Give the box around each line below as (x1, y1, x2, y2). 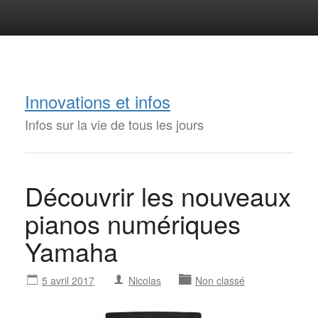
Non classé (195, 273, 245, 287)
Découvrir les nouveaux (25, 177, 291, 214)
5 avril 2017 (42, 273, 94, 287)
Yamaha (25, 233, 118, 269)
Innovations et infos (25, 89, 170, 114)
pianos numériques (25, 205, 241, 241)
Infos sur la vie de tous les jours (25, 115, 204, 133)
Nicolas (128, 273, 161, 287)
